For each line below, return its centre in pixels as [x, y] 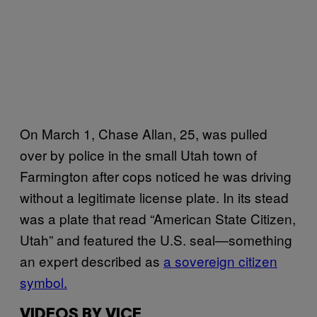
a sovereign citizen [220, 260]
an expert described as [92, 260]
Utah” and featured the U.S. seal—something [156, 239]
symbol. [44, 282]
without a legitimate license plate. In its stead [154, 197]
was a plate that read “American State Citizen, [158, 218]
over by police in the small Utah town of [138, 154]
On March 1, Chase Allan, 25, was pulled [144, 133]
